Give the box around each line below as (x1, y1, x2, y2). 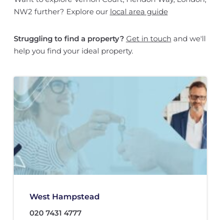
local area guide (110, 7, 168, 17)
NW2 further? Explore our (13, 7, 110, 17)
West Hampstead (29, 192, 100, 202)
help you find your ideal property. (13, 46, 133, 56)
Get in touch (126, 34, 171, 44)
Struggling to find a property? (13, 34, 124, 44)
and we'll (171, 34, 206, 44)
